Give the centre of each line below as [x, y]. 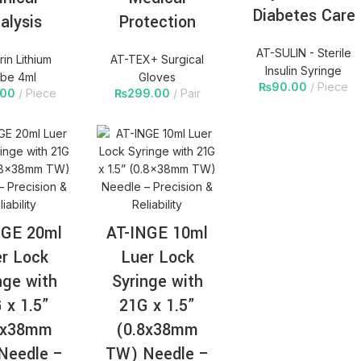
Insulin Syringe [304, 71]
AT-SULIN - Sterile [303, 53]
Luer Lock [157, 258]
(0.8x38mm [158, 330]
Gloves [158, 77]
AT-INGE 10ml [158, 234]
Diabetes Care [303, 16]
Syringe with [157, 282]
